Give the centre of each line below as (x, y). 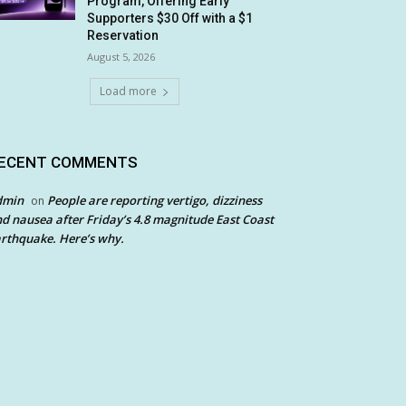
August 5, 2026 (121, 57)
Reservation (123, 36)
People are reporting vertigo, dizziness (155, 201)
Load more (128, 92)
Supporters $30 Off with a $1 (170, 19)
